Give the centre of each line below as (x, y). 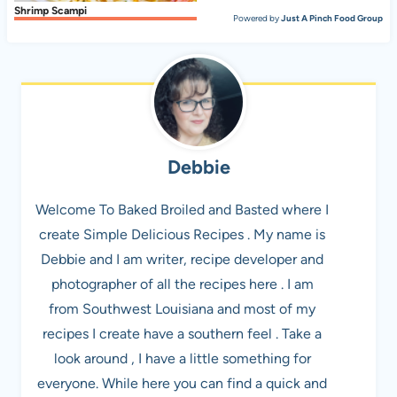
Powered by (257, 18)
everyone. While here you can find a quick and (182, 383)
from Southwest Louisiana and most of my (182, 308)
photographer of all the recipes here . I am (182, 284)
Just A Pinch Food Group (332, 18)
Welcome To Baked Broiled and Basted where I (182, 209)
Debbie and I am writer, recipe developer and (182, 259)
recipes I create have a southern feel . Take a (182, 333)
